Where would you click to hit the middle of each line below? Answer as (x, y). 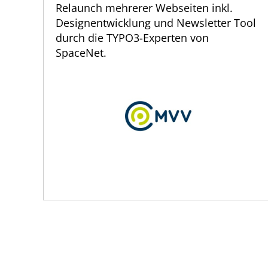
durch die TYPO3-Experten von (132, 38)
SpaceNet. (81, 53)
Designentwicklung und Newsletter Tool (156, 23)
